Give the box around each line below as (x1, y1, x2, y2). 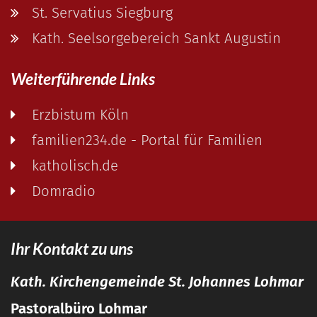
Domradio (32, 182, 96, 200)
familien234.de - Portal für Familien (32, 131, 263, 149)
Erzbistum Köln (32, 105, 129, 123)
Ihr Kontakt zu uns (11, 238, 133, 258)
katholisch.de (32, 156, 118, 174)
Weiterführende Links (11, 68, 155, 88)
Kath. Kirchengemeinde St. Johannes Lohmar (11, 272, 304, 290)
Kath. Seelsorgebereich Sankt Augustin (32, 29, 281, 47)
